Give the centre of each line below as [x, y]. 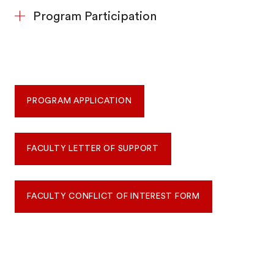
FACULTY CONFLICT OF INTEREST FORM [113, 196]
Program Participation [95, 16]
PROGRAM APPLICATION [80, 101]
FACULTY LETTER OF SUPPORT [93, 148]
